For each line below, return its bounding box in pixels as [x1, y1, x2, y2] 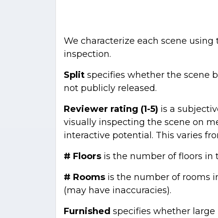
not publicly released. [64, 82, 157, 93]
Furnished [64, 205, 113, 217]
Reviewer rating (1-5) [64, 103, 158, 114]
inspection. [64, 48, 111, 59]
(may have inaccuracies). [64, 184, 171, 196]
